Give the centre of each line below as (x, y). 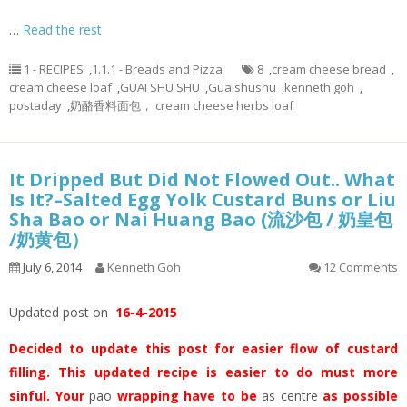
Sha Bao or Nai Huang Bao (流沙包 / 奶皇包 (201, 219)
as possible (358, 396)
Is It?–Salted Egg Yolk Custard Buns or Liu (203, 199)
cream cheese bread (329, 69)
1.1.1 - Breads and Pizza (157, 69)
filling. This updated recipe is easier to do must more (203, 372)
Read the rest (62, 30)
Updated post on (59, 312)
